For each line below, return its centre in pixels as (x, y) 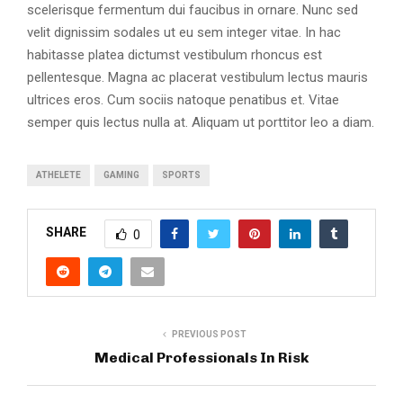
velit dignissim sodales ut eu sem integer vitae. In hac (184, 32)
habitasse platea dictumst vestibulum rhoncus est (175, 54)
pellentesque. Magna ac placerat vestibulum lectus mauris (197, 77)
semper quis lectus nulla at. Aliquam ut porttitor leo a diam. (201, 122)
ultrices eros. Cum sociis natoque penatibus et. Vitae (183, 99)
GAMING (121, 175)
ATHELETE (58, 175)
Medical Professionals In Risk (201, 357)
